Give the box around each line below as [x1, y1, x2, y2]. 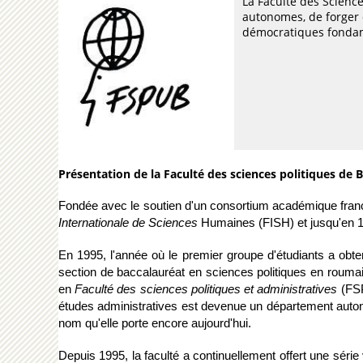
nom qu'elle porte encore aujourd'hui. [58, 317, 251, 331]
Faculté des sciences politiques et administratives [75, 283, 338, 297]
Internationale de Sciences [58, 216, 198, 230]
